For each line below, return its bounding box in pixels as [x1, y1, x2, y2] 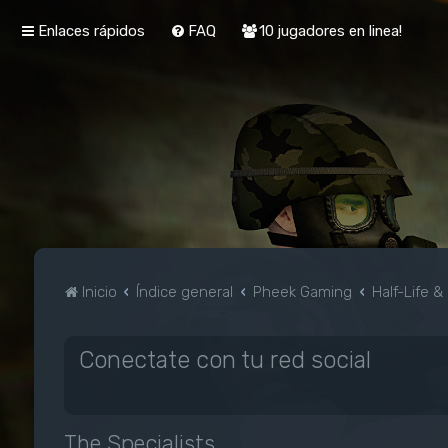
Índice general [136, 283, 234, 301]
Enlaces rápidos [38, 22, 145, 40]
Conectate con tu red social [78, 346, 371, 374]
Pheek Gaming [253, 283, 353, 301]
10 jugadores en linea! [259, 22, 402, 40]
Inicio [81, 283, 117, 301]
